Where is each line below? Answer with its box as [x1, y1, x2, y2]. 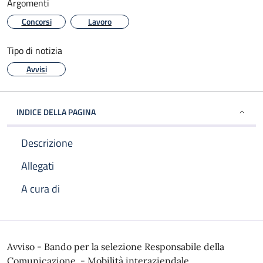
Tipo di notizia [7, 43, 62, 58]
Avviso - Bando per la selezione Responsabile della [7, 241, 224, 252]
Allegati [21, 158, 54, 174]
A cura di [21, 181, 60, 197]
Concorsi [21, 15, 52, 28]
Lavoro [88, 15, 112, 28]
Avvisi [26, 63, 47, 75]
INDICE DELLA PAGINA [16, 106, 96, 118]
